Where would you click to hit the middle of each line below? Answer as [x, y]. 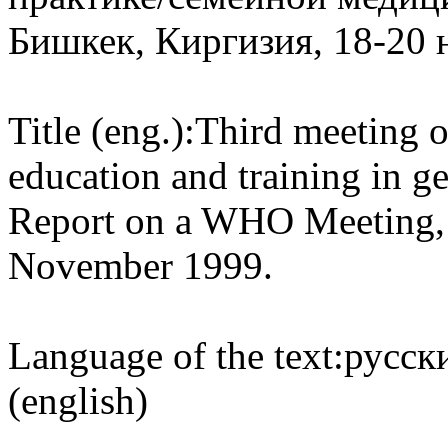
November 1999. [140, 265]
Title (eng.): [101, 130]
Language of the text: [176, 355]
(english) [78, 400]
